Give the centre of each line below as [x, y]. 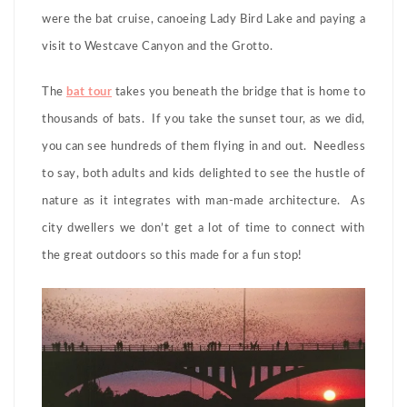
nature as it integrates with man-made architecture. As [203, 201]
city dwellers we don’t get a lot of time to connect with [203, 228]
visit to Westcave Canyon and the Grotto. [157, 46]
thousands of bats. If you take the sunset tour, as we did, [203, 119]
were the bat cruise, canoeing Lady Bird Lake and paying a [203, 19]
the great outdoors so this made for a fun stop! [172, 255]
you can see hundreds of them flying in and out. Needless [203, 146]
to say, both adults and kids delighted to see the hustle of [203, 174]
